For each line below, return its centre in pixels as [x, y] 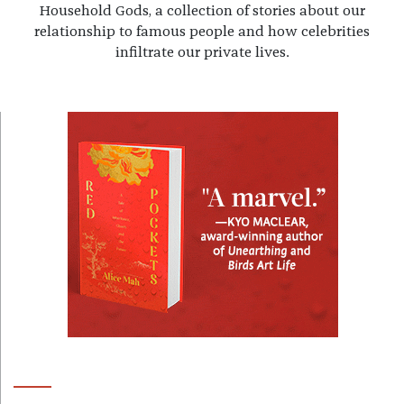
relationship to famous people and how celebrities [202, 32]
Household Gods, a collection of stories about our [202, 11]
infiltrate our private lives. [202, 53]
